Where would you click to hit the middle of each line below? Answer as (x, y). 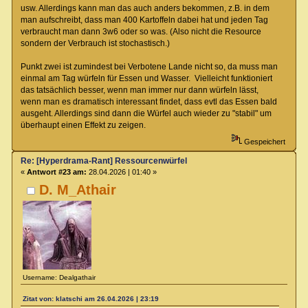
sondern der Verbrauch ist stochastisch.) (95, 44)
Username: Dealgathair (59, 277)
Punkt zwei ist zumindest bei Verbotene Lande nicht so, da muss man (149, 67)
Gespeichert (263, 142)
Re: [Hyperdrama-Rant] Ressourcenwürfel (103, 161)
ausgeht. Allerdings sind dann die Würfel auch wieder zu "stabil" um (146, 114)
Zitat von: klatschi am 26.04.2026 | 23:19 (90, 299)
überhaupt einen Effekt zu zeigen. (83, 125)
